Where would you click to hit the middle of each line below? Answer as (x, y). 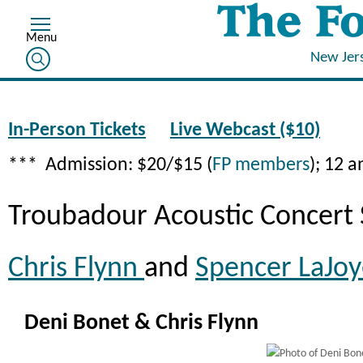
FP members (261, 165)
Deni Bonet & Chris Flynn (141, 323)
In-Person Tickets (77, 130)
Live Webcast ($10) (245, 130)
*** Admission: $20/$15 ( (110, 165)
